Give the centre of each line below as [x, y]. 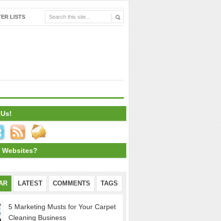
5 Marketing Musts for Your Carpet [62, 207]
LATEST [30, 184]
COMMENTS [72, 184]
